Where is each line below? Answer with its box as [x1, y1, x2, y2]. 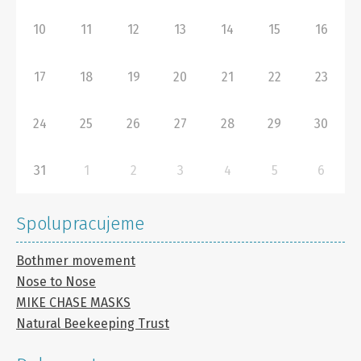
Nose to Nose [16, 274, 96, 290]
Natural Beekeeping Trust [16, 316, 169, 332]
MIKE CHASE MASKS [16, 295, 131, 311]
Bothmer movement [16, 253, 135, 269]
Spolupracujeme [16, 213, 144, 235]
